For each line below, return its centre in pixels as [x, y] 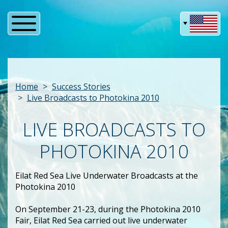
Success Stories [81, 86]
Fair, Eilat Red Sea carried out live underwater [101, 220]
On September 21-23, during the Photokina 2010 [108, 209]
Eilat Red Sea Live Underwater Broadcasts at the [107, 175]
